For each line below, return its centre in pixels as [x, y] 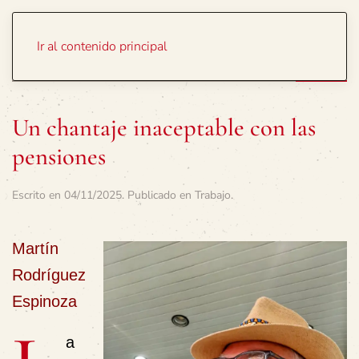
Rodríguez [49, 275]
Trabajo [213, 195]
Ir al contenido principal [102, 46]
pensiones [59, 157]
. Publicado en [158, 195]
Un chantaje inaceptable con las [164, 128]
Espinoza [44, 301]
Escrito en [38, 195]
